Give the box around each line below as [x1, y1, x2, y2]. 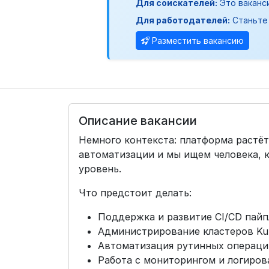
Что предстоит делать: [79, 187, 192, 199]
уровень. [79, 163, 121, 175]
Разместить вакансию [152, 35, 244, 46]
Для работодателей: [136, 15, 230, 25]
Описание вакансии [79, 113, 197, 128]
